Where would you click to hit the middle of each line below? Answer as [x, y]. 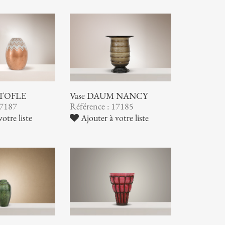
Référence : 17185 [101, 106]
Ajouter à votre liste [114, 118]
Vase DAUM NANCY [108, 96]
